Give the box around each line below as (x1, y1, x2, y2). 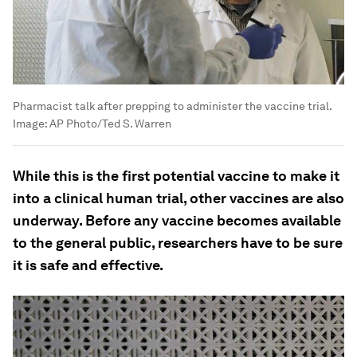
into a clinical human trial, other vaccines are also (13, 190, 344, 207)
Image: (13, 117, 49, 131)
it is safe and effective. (13, 257, 163, 274)
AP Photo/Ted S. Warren (49, 117, 171, 131)
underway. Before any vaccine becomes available (13, 212, 341, 229)
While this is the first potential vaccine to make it (13, 167, 339, 185)
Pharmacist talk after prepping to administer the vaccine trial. (13, 100, 331, 113)
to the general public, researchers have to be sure (13, 234, 343, 252)
